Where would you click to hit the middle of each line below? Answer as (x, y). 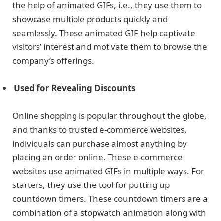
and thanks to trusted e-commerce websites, (100, 130)
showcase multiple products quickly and (90, 19)
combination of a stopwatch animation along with (109, 213)
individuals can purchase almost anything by (100, 144)
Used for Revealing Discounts (74, 88)
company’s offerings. (54, 60)
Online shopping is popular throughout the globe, (110, 116)
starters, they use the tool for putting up (91, 185)
